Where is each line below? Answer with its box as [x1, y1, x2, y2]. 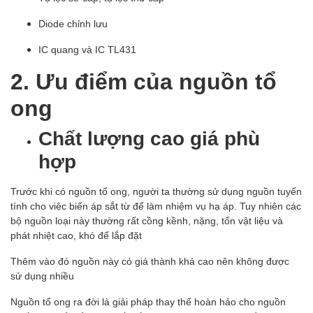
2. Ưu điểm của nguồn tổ [10, 67, 277, 95]
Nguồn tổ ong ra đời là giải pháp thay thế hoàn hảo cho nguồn [10, 296, 286, 308]
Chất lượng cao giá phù [38, 126, 260, 150]
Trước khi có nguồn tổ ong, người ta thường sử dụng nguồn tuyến [10, 185, 302, 198]
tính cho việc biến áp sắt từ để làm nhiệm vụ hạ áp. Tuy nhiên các [10, 200, 301, 212]
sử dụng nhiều [10, 270, 77, 282]
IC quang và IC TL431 [38, 43, 136, 56]
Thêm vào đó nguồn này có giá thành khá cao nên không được [10, 255, 289, 268]
